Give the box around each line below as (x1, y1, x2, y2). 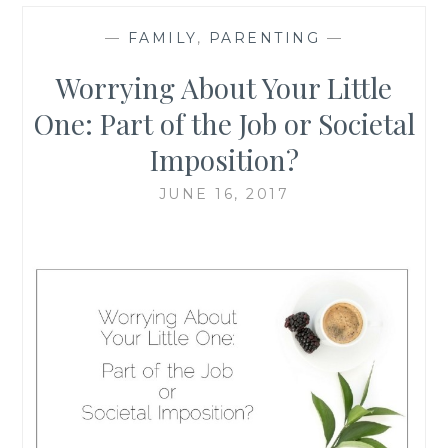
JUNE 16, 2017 (158, 184, 290, 203)
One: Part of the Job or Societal (33, 104, 415, 142)
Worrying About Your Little (56, 68, 392, 106)
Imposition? (149, 140, 299, 178)
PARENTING (208, 28, 321, 47)
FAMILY (127, 28, 197, 47)
